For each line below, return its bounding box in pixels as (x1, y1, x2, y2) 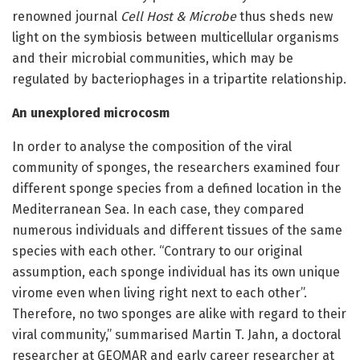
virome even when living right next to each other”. (12, 285, 307, 301)
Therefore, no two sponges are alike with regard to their (12, 306, 346, 322)
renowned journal (12, 9, 121, 25)
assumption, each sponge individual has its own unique (12, 264, 340, 280)
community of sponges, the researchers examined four (12, 160, 340, 176)
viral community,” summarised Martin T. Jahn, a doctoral (12, 327, 341, 343)
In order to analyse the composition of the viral (12, 139, 292, 155)
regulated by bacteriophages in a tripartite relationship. (12, 72, 346, 88)
